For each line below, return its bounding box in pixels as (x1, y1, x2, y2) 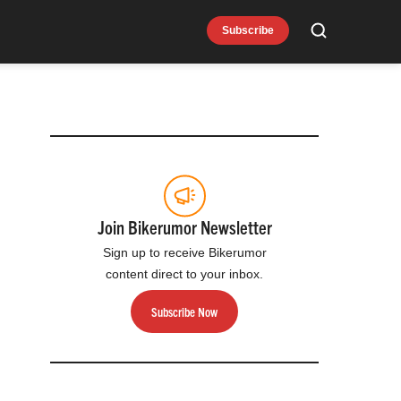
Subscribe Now (151, 303, 218, 320)
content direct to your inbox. (106, 267, 263, 281)
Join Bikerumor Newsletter (97, 216, 272, 238)
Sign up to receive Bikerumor (102, 245, 267, 260)
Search (318, 30, 369, 48)
